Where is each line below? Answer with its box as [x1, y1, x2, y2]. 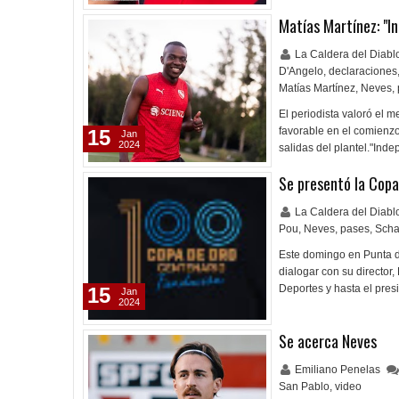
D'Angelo [279, 65, 323, 77]
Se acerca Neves [279, 330, 377, 353]
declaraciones [329, 65, 397, 77]
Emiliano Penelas [295, 363, 383, 376]
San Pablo [279, 380, 330, 393]
